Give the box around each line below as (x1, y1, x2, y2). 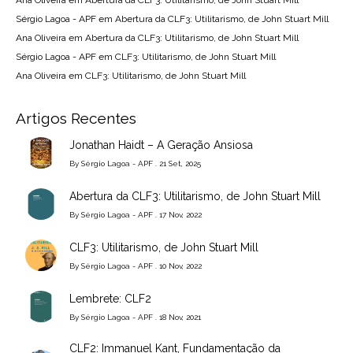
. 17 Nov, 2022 (153, 210, 202, 219)
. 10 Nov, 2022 (153, 261, 202, 270)
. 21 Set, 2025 (153, 158, 201, 168)
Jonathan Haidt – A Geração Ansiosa (69, 138, 253, 151)
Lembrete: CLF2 (69, 292, 151, 305)
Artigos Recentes (16, 109, 136, 127)
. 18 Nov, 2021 (153, 312, 201, 321)
